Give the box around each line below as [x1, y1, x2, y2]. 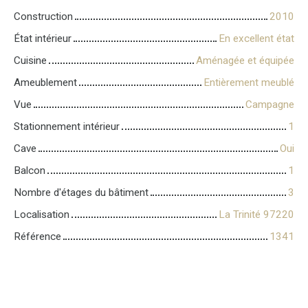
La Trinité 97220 [219, 208, 294, 221]
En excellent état [219, 32, 294, 45]
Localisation [14, 208, 69, 221]
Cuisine [14, 54, 47, 67]
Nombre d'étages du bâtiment [14, 186, 148, 199]
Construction [14, 10, 73, 23]
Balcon [14, 164, 45, 177]
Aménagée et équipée [196, 54, 294, 67]
